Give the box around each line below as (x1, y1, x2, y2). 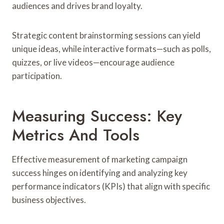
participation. (12, 70, 62, 81)
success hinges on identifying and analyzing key (12, 167, 187, 178)
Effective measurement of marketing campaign (12, 153, 187, 164)
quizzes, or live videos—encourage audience (12, 56, 174, 67)
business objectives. (12, 194, 86, 205)
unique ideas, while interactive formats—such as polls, (12, 43, 211, 54)
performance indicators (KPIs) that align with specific (12, 180, 210, 191)
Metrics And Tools (12, 123, 139, 146)
